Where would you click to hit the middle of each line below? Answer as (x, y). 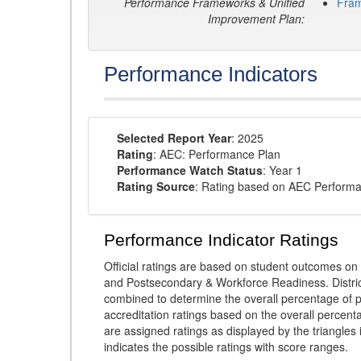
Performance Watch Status (190, 170)
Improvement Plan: (256, 19)
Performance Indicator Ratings (221, 240)
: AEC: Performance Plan (217, 154)
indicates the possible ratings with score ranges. (226, 346)
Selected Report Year (174, 138)
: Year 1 (282, 170)
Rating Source (156, 186)
